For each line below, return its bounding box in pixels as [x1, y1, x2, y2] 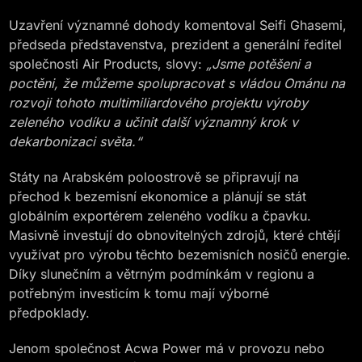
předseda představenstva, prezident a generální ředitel [9, 36, 343, 53]
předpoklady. [9, 305, 90, 321]
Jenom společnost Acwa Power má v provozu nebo [9, 340, 326, 356]
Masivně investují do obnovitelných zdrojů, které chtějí [9, 227, 341, 243]
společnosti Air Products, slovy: [9, 56, 207, 72]
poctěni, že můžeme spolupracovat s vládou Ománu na [9, 75, 346, 91]
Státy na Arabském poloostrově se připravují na [9, 169, 300, 185]
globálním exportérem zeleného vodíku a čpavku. [9, 208, 312, 224]
